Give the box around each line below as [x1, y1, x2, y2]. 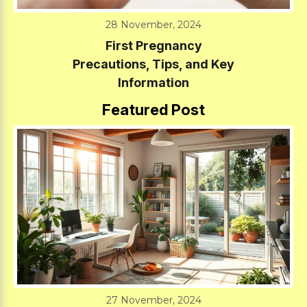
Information [118, 75, 189, 90]
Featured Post [102, 100, 205, 119]
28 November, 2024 [106, 18, 201, 31]
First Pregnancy [105, 38, 202, 53]
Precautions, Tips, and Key [73, 56, 234, 71]
